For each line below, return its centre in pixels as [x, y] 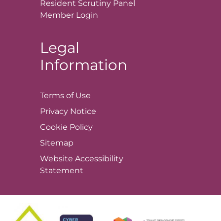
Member [58, 15]
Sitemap [56, 143]
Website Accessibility [81, 159]
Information [83, 64]
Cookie [55, 127]
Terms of [57, 96]
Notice [83, 111]
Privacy [55, 111]
